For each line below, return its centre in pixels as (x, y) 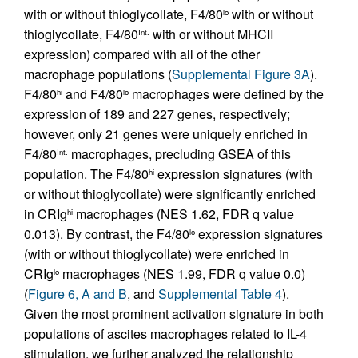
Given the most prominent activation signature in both (174, 314)
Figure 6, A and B (78, 294)
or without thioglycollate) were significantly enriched (170, 194)
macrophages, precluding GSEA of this (179, 154)
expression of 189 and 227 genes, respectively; (157, 114)
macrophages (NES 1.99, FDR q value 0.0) (182, 274)
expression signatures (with (233, 174)
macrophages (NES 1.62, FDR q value (183, 214)
